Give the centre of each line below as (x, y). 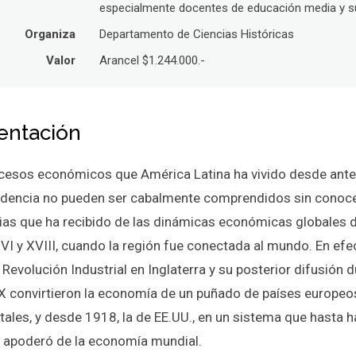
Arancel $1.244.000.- (153, 61)
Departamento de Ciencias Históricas (197, 35)
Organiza (50, 35)
